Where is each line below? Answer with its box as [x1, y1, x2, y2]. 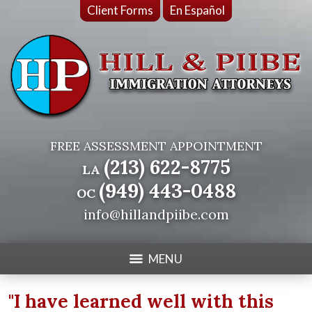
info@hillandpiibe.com [83, 205, 229, 224]
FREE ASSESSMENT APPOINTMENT [49, 138, 263, 155]
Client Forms [87, 3, 153, 17]
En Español [170, 3, 225, 17]
